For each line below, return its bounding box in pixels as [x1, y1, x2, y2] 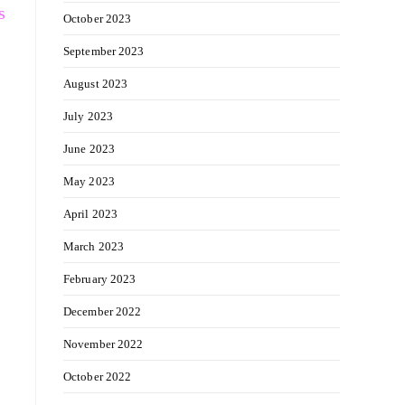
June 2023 [63, 142, 115, 155]
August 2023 [63, 77, 128, 90]
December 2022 [63, 305, 142, 318]
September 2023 [63, 44, 145, 58]
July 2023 [63, 109, 113, 123]
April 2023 [63, 207, 118, 221]
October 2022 [63, 370, 132, 383]
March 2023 [63, 240, 124, 253]
